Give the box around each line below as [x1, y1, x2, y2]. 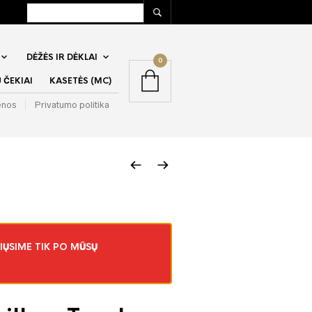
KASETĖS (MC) [49, 75, 111, 86]
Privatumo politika [35, 100, 109, 110]
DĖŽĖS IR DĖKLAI [26, 52, 97, 63]
